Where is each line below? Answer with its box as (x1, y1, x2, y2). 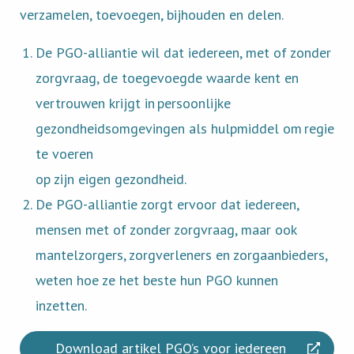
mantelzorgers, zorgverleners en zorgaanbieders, (36, 245, 327, 264)
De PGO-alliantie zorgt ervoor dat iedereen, (36, 194, 299, 213)
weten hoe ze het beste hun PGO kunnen (36, 270, 278, 289)
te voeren (36, 144, 93, 163)
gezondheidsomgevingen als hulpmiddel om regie (36, 119, 334, 137)
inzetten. (36, 296, 87, 314)
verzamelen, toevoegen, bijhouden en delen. (20, 5, 284, 24)
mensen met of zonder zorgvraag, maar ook (36, 220, 297, 239)
